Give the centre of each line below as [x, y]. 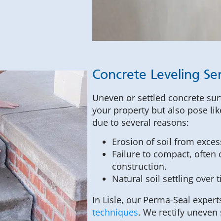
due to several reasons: [141, 122]
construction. [140, 166]
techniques [115, 212]
